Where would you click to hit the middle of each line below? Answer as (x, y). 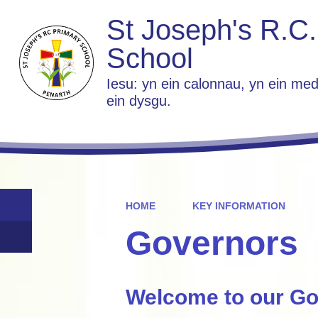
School (149, 58)
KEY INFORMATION (238, 206)
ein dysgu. (138, 101)
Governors (212, 243)
